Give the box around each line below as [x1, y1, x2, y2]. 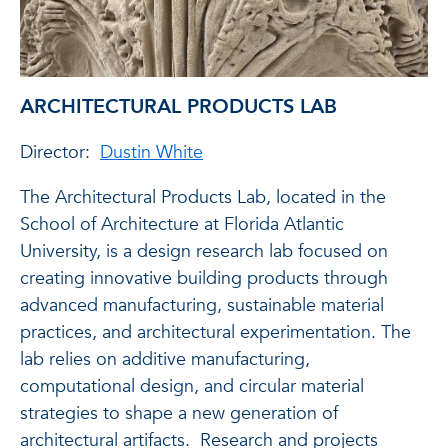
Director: [20, 139, 100, 165]
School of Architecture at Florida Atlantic [20, 211, 344, 237]
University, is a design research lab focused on [20, 238, 388, 264]
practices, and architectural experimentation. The [20, 319, 411, 345]
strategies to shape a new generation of [20, 400, 338, 426]
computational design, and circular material [20, 373, 364, 399]
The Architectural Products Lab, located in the [20, 184, 386, 210]
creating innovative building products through [20, 265, 388, 291]
